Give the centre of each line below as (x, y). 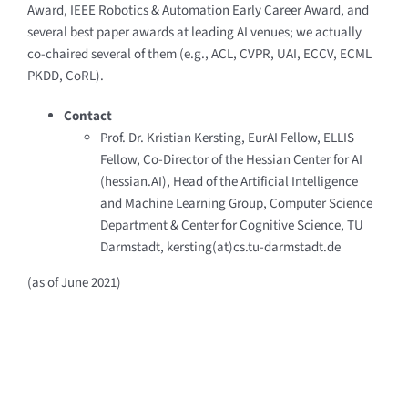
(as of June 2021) (74, 283)
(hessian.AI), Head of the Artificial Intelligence (229, 182)
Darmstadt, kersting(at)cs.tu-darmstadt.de (220, 248)
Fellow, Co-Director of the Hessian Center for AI (231, 160)
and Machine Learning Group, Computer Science (236, 204)
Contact (88, 117)
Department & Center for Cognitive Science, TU (232, 226)
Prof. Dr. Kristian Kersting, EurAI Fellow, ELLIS (227, 138)
